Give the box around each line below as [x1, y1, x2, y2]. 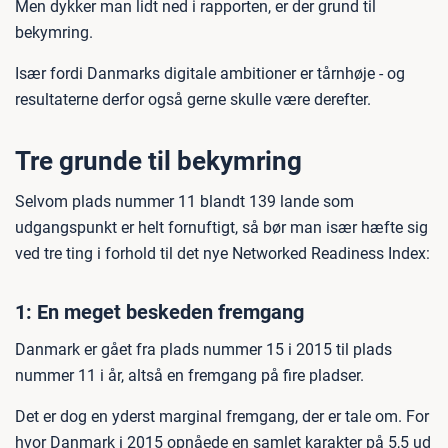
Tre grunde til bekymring [15, 146, 302, 176]
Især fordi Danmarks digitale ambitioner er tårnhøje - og [15, 64, 405, 83]
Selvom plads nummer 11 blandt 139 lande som [15, 192, 354, 211]
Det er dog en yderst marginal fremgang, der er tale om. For [15, 407, 429, 426]
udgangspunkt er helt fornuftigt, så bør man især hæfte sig [15, 218, 428, 237]
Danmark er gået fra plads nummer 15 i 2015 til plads [15, 340, 392, 359]
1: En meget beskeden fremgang [15, 300, 304, 324]
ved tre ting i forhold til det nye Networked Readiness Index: [15, 244, 430, 263]
